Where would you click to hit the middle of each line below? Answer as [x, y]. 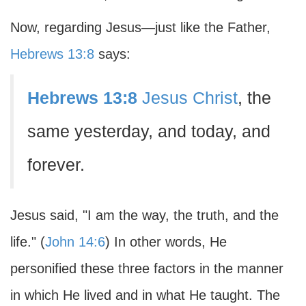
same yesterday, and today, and [149, 131]
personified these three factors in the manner [147, 268]
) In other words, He [166, 242]
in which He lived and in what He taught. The [145, 295]
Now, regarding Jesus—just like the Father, [140, 27]
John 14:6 [75, 242]
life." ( [28, 242]
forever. [56, 165]
